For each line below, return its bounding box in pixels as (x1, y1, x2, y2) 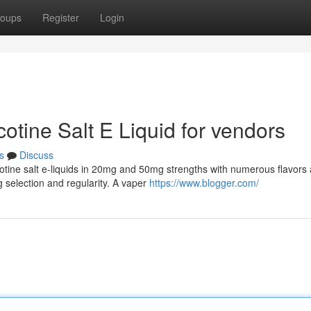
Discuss (19, 148, 53, 162)
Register (42, 10, 79, 24)
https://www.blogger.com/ (149, 176, 259, 190)
